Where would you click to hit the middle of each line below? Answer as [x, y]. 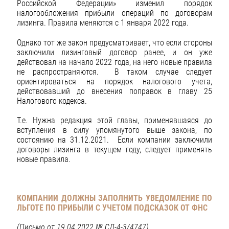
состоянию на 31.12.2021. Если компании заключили [114, 140]
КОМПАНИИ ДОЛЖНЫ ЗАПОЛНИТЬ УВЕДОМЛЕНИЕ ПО [114, 198]
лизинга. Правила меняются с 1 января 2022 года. [103, 23]
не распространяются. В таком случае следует [114, 72]
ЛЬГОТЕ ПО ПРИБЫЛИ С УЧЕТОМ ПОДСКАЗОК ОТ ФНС [112, 208]
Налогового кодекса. [52, 101]
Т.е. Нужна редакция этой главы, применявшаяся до [114, 120]
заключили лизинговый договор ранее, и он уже [114, 52]
